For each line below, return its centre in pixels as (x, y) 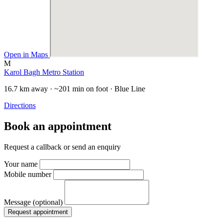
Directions (20, 105)
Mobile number (28, 174)
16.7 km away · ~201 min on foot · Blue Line (75, 88)
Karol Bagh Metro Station (44, 72)
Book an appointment (58, 126)
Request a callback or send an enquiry (62, 147)
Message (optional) (33, 202)
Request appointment (38, 212)
